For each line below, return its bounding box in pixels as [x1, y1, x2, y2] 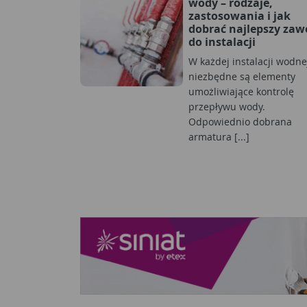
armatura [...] [188, 130, 249, 143]
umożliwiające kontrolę [188, 84, 294, 98]
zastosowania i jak [188, 8, 291, 23]
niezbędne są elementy [188, 69, 295, 83]
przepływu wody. [188, 99, 265, 113]
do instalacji [188, 34, 256, 49]
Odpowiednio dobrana [188, 114, 292, 128]
